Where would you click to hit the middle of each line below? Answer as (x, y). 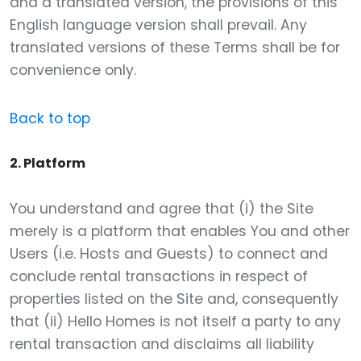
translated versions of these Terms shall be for (175, 48)
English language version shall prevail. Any (158, 25)
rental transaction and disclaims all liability (162, 344)
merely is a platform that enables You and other (180, 231)
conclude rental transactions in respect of (159, 276)
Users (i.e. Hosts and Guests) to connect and (169, 254)
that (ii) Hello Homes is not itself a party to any (175, 322)
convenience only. (73, 70)
